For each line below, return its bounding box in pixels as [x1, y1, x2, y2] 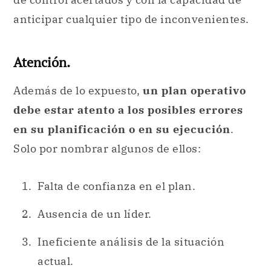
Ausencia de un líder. [38, 206, 152, 221]
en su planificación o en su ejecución [13, 122, 230, 136]
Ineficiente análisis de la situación [38, 235, 224, 249]
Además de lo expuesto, [13, 83, 140, 97]
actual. [38, 254, 74, 269]
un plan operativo [140, 83, 246, 97]
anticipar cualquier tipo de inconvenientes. [13, 12, 249, 27]
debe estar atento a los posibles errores [13, 102, 243, 117]
